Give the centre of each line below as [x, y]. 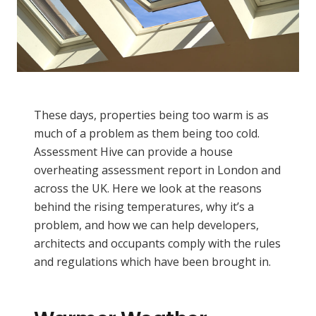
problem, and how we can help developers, [146, 225]
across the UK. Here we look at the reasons [148, 188]
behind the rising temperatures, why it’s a [144, 206]
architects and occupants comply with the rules [157, 243]
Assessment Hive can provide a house [133, 151]
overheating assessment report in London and [157, 170]
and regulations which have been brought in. [152, 261]
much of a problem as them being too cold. [147, 133]
